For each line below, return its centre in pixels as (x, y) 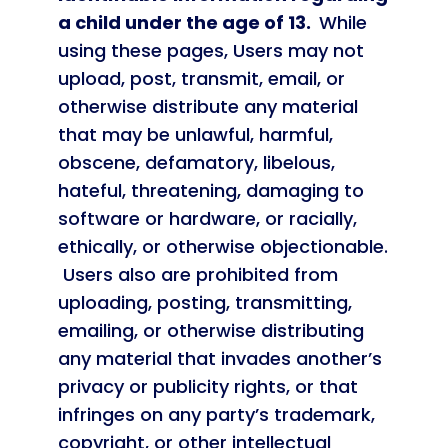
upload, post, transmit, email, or (201, 78)
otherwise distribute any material (207, 106)
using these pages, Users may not (210, 50)
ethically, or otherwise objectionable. (222, 246)
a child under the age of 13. (188, 22)
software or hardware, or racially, (207, 218)
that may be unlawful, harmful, (195, 134)
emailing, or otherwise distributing (210, 330)
